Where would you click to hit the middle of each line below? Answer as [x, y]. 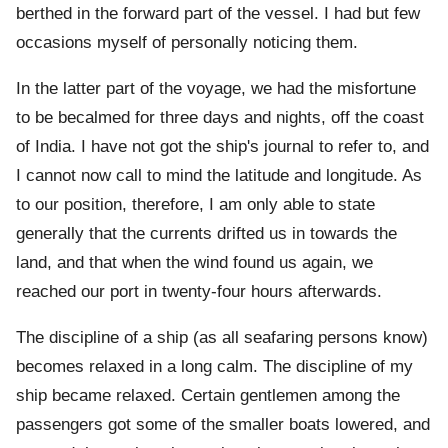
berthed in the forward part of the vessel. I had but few [218, 14]
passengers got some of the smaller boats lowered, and [223, 425]
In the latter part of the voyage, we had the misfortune [216, 89]
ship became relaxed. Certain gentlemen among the [208, 396]
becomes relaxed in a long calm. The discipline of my [214, 367]
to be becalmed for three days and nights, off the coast [220, 118]
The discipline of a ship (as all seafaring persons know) [222, 338]
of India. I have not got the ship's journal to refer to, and [222, 147]
